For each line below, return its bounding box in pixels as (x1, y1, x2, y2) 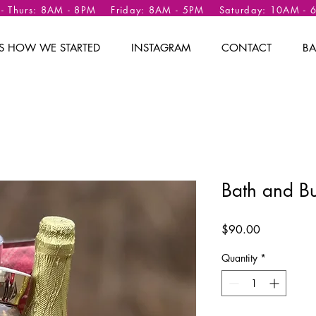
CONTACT (221, 41, 272, 54)
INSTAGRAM (131, 41, 190, 54)
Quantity (221, 251, 257, 265)
